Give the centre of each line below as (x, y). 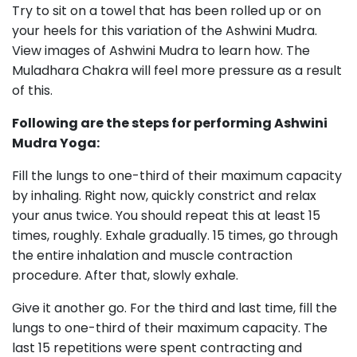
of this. (32, 90)
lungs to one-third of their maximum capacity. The (170, 328)
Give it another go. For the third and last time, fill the (175, 308)
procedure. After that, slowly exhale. (125, 275)
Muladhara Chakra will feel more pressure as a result (177, 71)
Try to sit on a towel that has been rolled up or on (167, 11)
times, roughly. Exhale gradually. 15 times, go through (175, 235)
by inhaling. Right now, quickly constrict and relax (164, 196)
